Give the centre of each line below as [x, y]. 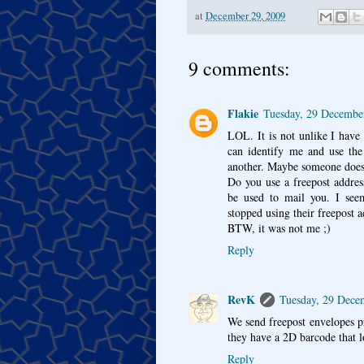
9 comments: [239, 69]
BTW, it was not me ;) [279, 228]
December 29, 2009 [245, 15]
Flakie [243, 114]
